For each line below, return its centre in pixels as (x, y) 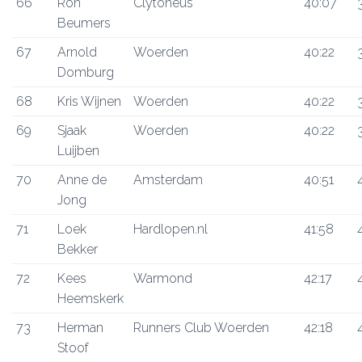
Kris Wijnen (89, 101)
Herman (80, 328)
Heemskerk (90, 299)
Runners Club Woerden (201, 328)
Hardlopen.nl (170, 229)
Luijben (78, 151)
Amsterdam (168, 180)
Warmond (163, 278)
